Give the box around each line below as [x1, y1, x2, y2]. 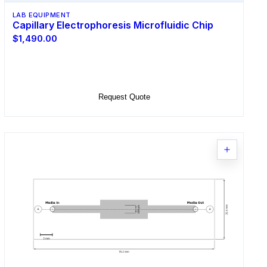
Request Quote [98, 92, 150, 101]
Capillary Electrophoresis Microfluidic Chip [12, 18, 213, 31]
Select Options [97, 63, 151, 73]
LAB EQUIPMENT [12, 10, 71, 19]
